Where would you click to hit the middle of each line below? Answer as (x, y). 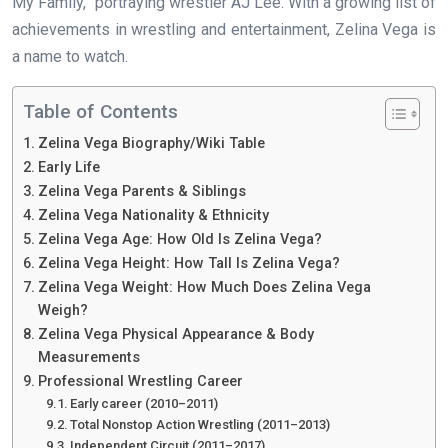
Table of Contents (100, 112)
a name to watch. (70, 57)
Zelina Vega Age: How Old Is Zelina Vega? (179, 240)
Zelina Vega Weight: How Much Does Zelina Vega (204, 288)
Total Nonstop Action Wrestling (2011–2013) (200, 425)
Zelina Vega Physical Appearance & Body (175, 335)
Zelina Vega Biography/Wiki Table (151, 144)
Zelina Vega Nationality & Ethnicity (153, 216)
